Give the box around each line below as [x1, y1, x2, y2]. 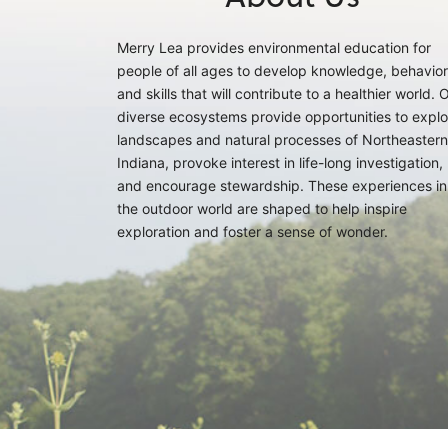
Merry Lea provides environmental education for [117, 39, 431, 56]
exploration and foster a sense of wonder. [117, 223, 388, 240]
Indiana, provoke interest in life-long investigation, [117, 154, 443, 171]
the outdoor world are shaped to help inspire [117, 200, 407, 217]
